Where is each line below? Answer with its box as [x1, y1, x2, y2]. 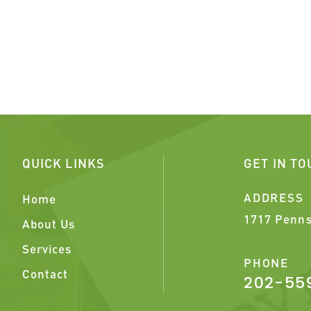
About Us [22, 216, 76, 231]
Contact [22, 266, 69, 281]
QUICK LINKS [22, 155, 105, 171]
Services [22, 241, 72, 256]
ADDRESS [244, 190, 304, 205]
